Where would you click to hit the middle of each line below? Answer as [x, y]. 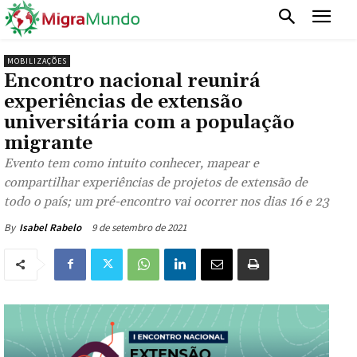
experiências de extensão [124, 102]
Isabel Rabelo [50, 227]
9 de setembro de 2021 [139, 227]
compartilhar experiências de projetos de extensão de [156, 182]
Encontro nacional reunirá [132, 81]
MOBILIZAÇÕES [37, 61]
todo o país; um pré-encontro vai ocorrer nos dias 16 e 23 [167, 201]
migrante [48, 143]
